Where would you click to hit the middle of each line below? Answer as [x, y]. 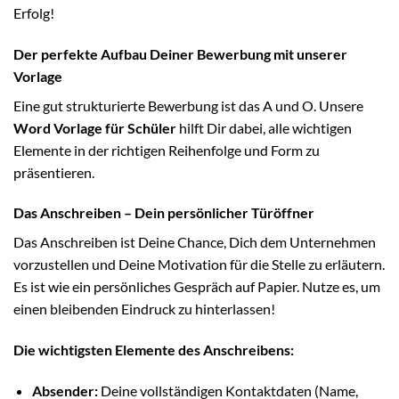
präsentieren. [54, 172]
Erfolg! [34, 12]
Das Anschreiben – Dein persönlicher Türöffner [164, 213]
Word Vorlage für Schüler [95, 127]
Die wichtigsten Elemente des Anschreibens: [154, 350]
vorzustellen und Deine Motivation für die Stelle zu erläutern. [199, 265]
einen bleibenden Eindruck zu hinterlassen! [144, 309]
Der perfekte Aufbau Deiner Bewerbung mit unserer [180, 53]
